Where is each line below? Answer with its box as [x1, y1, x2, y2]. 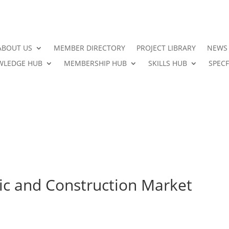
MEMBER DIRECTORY [53, 42, 125, 53]
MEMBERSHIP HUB [63, 58, 127, 68]
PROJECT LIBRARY [136, 42, 196, 53]
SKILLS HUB [148, 58, 187, 68]
